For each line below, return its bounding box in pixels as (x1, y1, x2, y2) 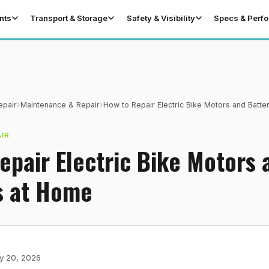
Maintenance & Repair (20, 100, 100, 109)
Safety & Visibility (126, 13, 195, 23)
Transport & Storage (30, 13, 108, 23)
